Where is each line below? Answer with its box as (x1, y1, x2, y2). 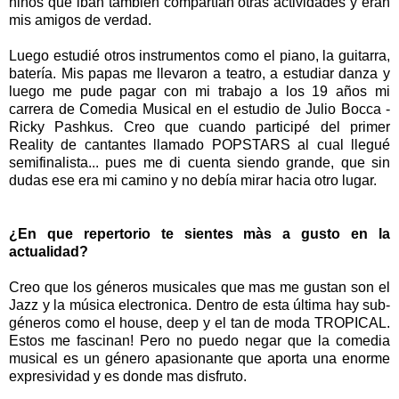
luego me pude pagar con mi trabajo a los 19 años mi (9, 84, 390, 100)
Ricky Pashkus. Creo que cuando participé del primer (9, 119, 390, 135)
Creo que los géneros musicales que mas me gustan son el (9, 280, 390, 296)
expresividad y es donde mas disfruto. (9, 369, 247, 385)
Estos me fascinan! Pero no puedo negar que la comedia (9, 333, 390, 349)
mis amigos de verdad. (9, 12, 151, 28)
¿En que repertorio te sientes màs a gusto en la (9, 226, 390, 242)
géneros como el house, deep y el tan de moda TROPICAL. (9, 315, 390, 331)
